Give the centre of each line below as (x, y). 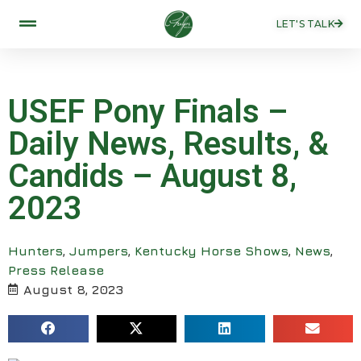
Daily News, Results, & (168, 143)
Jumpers (99, 250)
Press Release (56, 270)
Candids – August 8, (152, 176)
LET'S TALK (305, 24)
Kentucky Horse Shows (212, 250)
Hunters (35, 250)
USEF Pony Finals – (148, 111)
